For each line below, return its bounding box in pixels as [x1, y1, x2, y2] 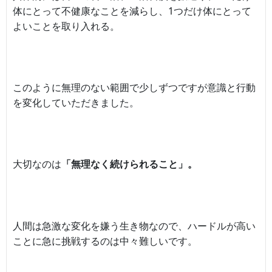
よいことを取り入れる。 [13, 19, 120, 33]
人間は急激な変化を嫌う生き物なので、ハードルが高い [13, 219, 256, 233]
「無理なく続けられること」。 [61, 157, 197, 171]
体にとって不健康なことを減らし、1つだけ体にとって [13, 4, 251, 18]
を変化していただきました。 [13, 96, 139, 110]
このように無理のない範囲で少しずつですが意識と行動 [13, 81, 256, 95]
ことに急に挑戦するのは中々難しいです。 [13, 234, 197, 248]
